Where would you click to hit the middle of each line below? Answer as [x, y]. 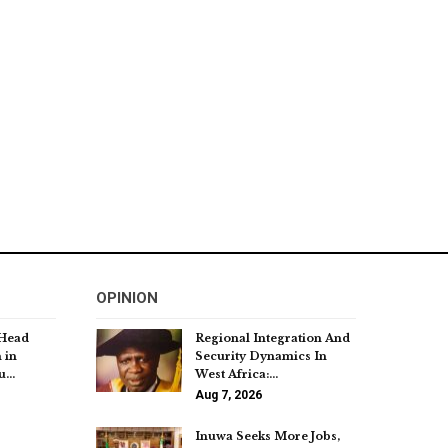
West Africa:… [236, 373]
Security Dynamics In [261, 355]
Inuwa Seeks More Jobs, [267, 435]
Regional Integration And [272, 337]
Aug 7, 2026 [228, 394]
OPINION [127, 297]
